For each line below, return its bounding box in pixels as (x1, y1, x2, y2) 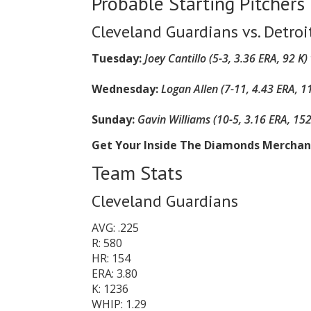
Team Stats (92, 160, 183, 185)
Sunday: (92, 112, 137, 127)
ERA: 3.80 (92, 266, 137, 281)
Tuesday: (92, 51, 142, 66)
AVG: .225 (92, 220, 139, 235)
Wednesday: (92, 81, 161, 96)
